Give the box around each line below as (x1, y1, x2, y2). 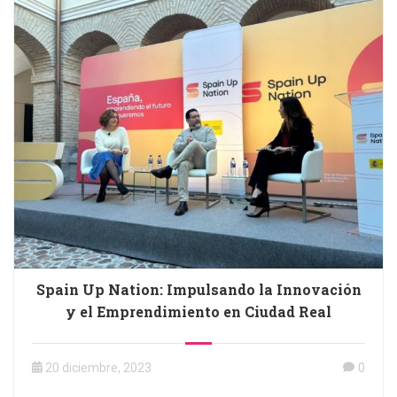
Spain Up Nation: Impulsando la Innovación (35, 279, 362, 299)
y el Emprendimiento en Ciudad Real (66, 301, 331, 321)
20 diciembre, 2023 (45, 360, 152, 375)
